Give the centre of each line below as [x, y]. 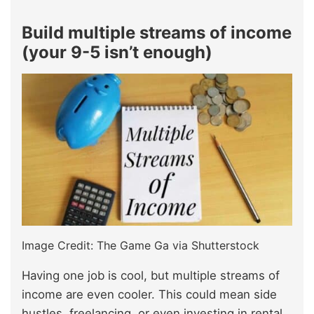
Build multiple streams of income [157, 32]
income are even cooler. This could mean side [149, 294]
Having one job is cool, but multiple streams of [151, 275]
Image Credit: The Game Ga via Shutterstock [141, 245]
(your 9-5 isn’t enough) [117, 52]
